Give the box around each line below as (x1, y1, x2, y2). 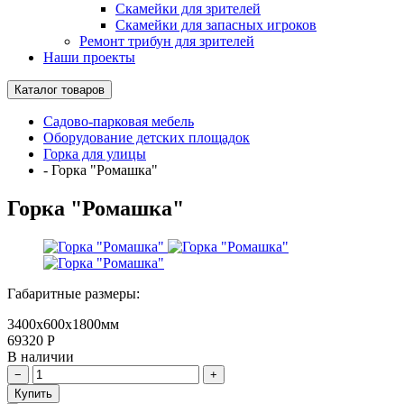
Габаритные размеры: (7, 285, 140, 301)
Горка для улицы (43, 146, 146, 161)
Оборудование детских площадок (43, 130, 250, 145)
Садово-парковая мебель (43, 114, 194, 129)
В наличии (7, 348, 74, 364)
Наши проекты (43, 50, 135, 65)
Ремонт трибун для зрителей (79, 33, 254, 49)
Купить (14, 386, 52, 400)
